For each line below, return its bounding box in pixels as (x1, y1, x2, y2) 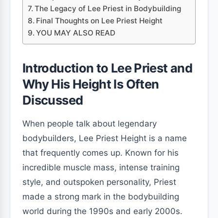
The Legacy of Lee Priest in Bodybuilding (35, 4, 182, 13)
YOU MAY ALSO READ (36, 28, 116, 37)
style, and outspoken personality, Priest (22, 177, 176, 187)
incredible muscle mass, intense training (22, 163, 180, 172)
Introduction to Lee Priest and (22, 60, 192, 75)
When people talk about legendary (22, 119, 157, 128)
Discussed (22, 92, 83, 108)
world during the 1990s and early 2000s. (22, 206, 182, 216)
